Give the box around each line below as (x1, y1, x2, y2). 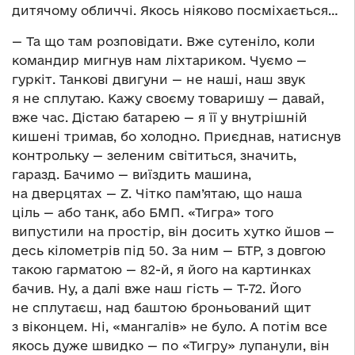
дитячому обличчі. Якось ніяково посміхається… (12, 3, 338, 18)
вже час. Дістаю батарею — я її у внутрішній (12, 110, 307, 125)
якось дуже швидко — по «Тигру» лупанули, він (12, 338, 330, 353)
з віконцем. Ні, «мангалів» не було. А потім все (12, 319, 327, 334)
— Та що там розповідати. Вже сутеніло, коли (12, 34, 315, 49)
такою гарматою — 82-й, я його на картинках (12, 262, 311, 277)
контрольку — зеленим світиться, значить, (12, 148, 296, 163)
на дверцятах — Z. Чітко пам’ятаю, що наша (12, 186, 302, 201)
